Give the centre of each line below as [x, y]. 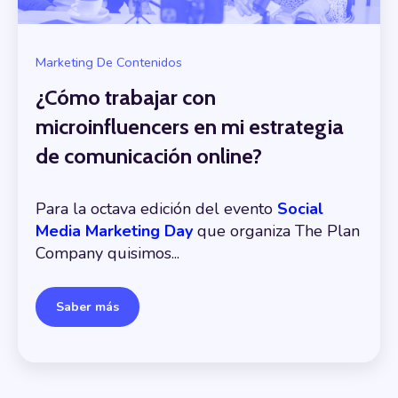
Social [300, 209]
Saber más [88, 307]
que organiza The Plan [276, 231]
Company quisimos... [107, 254]
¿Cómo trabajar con [126, 97]
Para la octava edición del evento [156, 209]
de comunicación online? [149, 155]
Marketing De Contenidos [109, 63]
